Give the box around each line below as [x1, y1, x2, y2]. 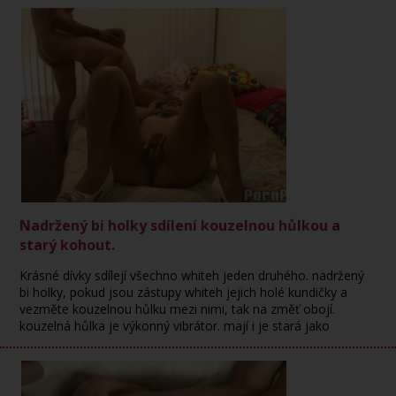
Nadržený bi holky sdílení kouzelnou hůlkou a [19, 216, 341, 235]
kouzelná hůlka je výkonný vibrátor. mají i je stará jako [19, 317, 331, 334]
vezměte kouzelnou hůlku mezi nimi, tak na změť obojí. [19, 301, 336, 317]
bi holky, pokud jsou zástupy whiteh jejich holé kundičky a [19, 284, 348, 301]
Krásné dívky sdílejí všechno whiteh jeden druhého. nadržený [19, 267, 365, 284]
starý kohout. [19, 235, 116, 255]
